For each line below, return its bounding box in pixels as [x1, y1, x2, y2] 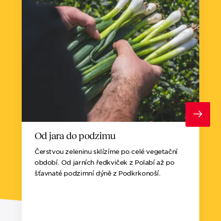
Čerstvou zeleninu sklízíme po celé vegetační [35, 147, 178, 156]
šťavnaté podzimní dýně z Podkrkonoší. [35, 169, 161, 178]
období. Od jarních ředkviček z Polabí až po [35, 158, 175, 167]
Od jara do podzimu [35, 130, 116, 142]
